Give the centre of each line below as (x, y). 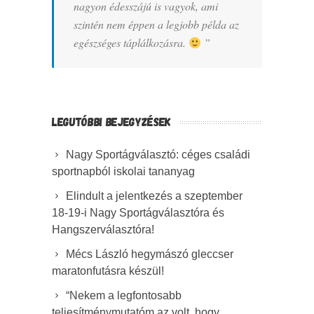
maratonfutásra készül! (108, 271)
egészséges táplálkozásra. (131, 43)
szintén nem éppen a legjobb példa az (156, 25)
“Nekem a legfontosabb (124, 296)
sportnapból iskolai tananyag (123, 172)
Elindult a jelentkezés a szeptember (154, 196)
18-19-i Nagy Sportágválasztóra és (138, 213)
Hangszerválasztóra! (103, 230)
